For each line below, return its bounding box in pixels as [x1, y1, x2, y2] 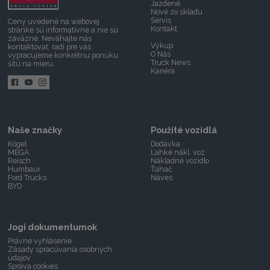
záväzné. [8, 33, 42, 43]
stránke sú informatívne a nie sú [8, 25, 119, 34]
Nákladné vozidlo [151, 155, 210, 165]
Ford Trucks [8, 172, 47, 182]
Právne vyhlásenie [8, 236, 72, 245]
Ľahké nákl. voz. [151, 147, 207, 157]
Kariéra [151, 66, 175, 76]
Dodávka [151, 139, 181, 148]
